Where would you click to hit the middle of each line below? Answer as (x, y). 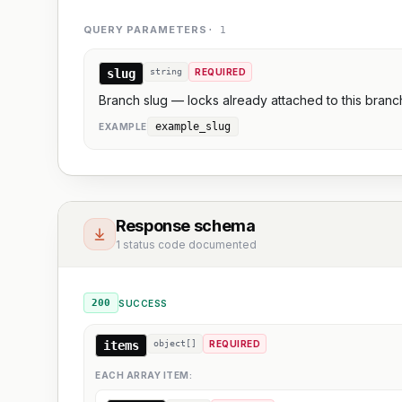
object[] (175, 343)
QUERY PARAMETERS (146, 30)
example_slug (192, 127)
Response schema (186, 226)
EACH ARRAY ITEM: (144, 375)
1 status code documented (186, 245)
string (166, 71)
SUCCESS (143, 303)
